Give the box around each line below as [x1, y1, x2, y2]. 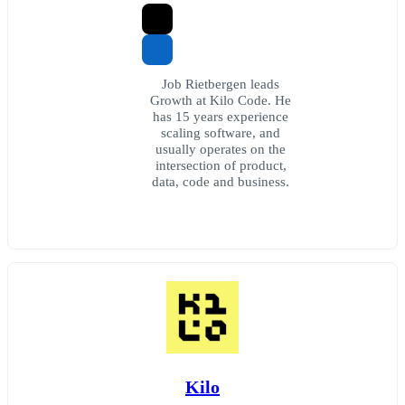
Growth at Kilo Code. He [150, 92, 291, 108]
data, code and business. [152, 174, 289, 190]
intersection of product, [155, 157, 287, 174]
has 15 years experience [153, 108, 288, 125]
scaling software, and [161, 125, 280, 141]
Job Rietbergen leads [162, 76, 279, 92]
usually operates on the [155, 141, 286, 157]
